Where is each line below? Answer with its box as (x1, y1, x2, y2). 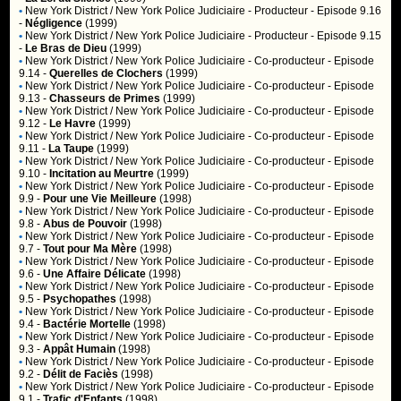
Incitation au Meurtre (49, 167, 155, 180)
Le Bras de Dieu (25, 42, 107, 55)
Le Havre (49, 117, 97, 130)
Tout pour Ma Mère (43, 243, 138, 255)
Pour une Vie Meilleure (43, 192, 158, 205)
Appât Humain (43, 343, 116, 355)
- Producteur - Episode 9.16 (245, 4, 382, 17)
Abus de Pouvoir (43, 218, 128, 230)
